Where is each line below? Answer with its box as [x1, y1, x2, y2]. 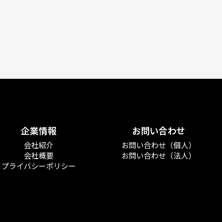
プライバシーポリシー [1, 161, 76, 171]
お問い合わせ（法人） [121, 150, 196, 161]
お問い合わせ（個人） [121, 140, 196, 151]
